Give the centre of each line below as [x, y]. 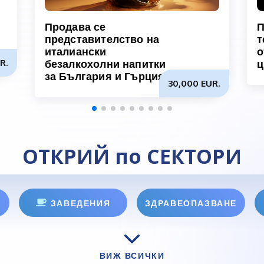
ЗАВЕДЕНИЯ [80, 203]
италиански [75, 52]
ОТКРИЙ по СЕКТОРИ [132, 156]
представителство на [102, 39]
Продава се [75, 27]
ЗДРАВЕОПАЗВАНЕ [191, 203]
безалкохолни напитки [105, 64]
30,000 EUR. [194, 83]
